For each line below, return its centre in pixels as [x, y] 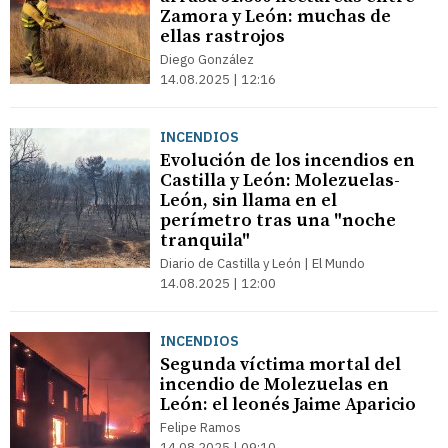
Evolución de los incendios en [287, 160]
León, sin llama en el [248, 200]
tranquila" [205, 240]
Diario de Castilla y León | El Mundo [262, 263]
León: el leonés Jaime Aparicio [288, 404]
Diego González [207, 59]
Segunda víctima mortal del [280, 364]
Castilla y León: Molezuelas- [280, 180]
